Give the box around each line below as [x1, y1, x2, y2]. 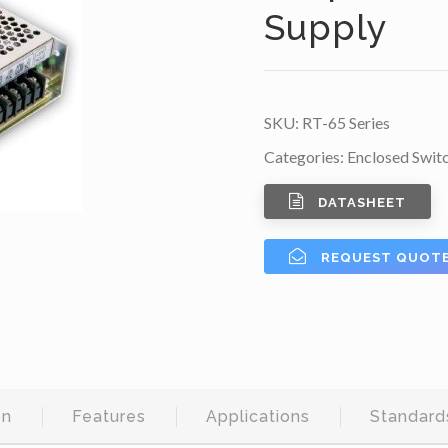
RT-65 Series [302, 113, 390, 132]
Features [72, 407, 146, 427]
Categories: [264, 147, 347, 166]
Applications [206, 407, 310, 427]
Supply [264, 6, 388, 48]
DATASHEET [318, 195, 406, 211]
